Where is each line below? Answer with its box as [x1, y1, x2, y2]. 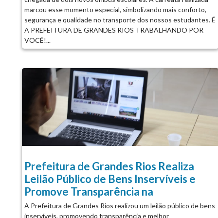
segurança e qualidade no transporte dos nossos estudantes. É [24, 15, 216, 24]
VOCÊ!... [24, 36, 51, 44]
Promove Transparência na [24, 184, 153, 198]
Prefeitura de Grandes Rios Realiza [24, 159, 194, 173]
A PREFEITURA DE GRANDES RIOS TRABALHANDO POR [24, 25, 203, 34]
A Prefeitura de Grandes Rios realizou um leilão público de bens [24, 201, 215, 210]
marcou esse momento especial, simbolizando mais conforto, [24, 5, 206, 14]
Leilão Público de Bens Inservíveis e [24, 172, 196, 185]
